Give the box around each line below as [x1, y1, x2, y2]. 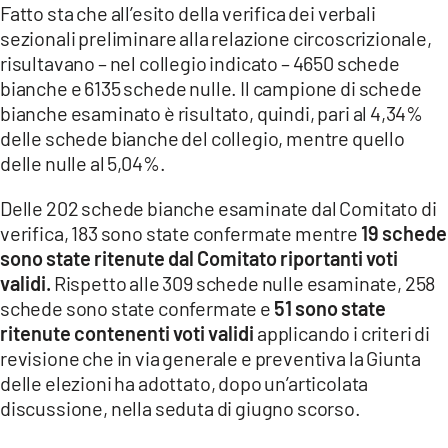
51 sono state [273, 295, 386, 320]
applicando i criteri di [257, 320, 431, 345]
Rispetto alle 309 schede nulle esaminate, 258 [51, 270, 436, 295]
